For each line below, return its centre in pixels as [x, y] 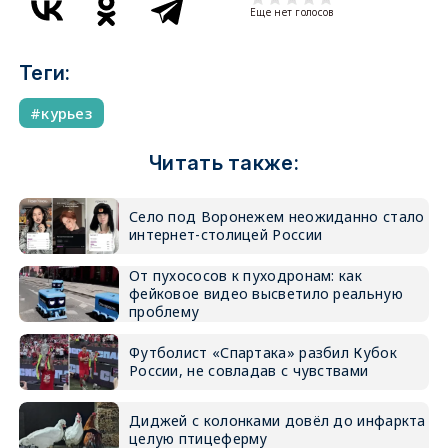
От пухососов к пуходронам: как [245, 275]
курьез [67, 113]
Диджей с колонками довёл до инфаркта [277, 420]
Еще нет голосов [292, 12]
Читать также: [224, 163]
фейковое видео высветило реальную [265, 293]
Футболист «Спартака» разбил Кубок [262, 352]
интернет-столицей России [225, 234]
